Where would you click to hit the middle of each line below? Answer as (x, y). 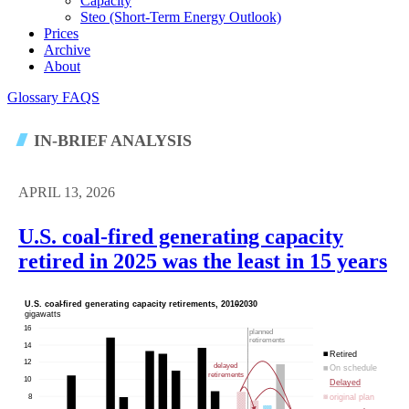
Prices (61, 33)
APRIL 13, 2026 (67, 193)
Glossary (35, 97)
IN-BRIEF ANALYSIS (110, 141)
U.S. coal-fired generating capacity (181, 236)
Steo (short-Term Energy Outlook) (181, 16)
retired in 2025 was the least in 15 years (203, 261)
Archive (67, 49)
